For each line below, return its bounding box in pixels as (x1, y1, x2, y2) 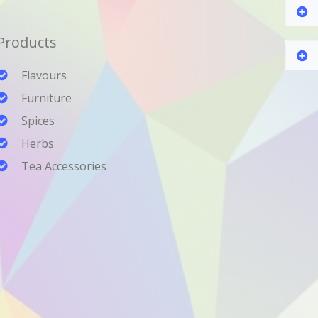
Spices (21, 113, 58, 128)
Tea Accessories (21, 158, 107, 174)
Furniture (21, 90, 72, 106)
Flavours (21, 67, 67, 83)
